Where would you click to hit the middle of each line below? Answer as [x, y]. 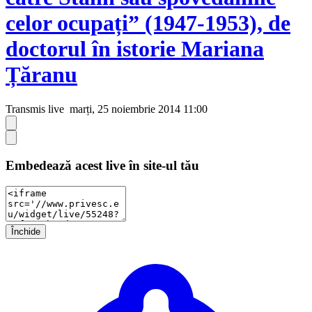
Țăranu [41, 75]
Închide [26, 232]
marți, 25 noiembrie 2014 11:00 [137, 109]
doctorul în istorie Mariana [135, 49]
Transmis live [35, 109]
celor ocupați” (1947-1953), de [148, 23]
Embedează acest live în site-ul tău [102, 165]
